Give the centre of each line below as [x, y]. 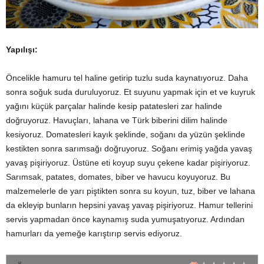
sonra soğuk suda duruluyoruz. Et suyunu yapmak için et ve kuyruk [131, 92]
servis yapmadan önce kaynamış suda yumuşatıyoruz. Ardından [125, 219]
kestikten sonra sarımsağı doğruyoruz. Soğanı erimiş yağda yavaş [129, 148]
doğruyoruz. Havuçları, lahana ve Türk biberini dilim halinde [117, 120]
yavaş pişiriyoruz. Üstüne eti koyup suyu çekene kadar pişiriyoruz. [128, 162]
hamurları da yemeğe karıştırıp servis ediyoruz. [94, 233]
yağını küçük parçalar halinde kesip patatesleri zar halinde [114, 106]
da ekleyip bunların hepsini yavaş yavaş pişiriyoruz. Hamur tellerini [129, 205]
